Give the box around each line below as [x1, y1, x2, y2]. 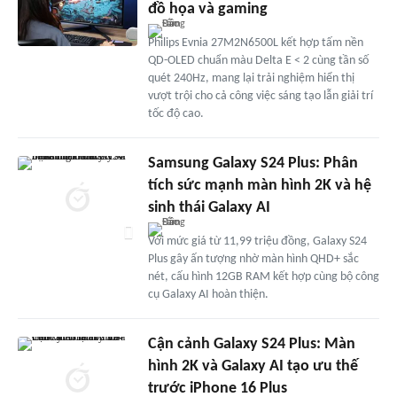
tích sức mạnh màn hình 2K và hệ [147, 176, 371, 194]
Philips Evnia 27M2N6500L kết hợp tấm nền [147, 35, 363, 50]
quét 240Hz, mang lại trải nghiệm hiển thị [147, 71, 354, 85]
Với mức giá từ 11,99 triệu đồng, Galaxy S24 [147, 234, 367, 248]
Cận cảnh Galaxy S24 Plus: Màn [147, 335, 355, 353]
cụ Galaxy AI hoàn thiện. [147, 287, 269, 301]
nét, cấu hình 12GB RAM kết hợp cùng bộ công [147, 269, 379, 284]
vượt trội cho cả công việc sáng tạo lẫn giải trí [147, 89, 373, 103]
